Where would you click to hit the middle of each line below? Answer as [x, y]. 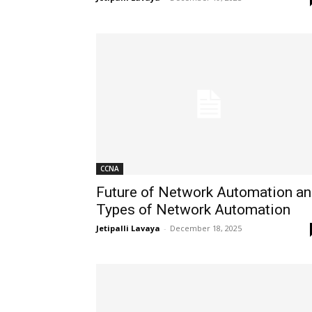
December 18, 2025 [206, 228]
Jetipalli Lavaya [128, 228]
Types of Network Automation [193, 209]
